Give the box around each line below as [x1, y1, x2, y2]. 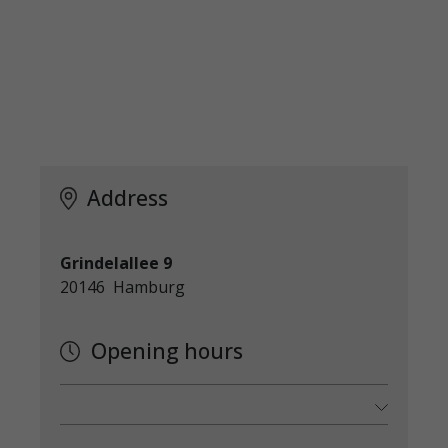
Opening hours [91, 337, 244, 365]
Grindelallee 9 [59, 252, 172, 274]
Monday [59, 405, 124, 427]
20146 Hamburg [59, 276, 185, 298]
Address [86, 184, 168, 212]
